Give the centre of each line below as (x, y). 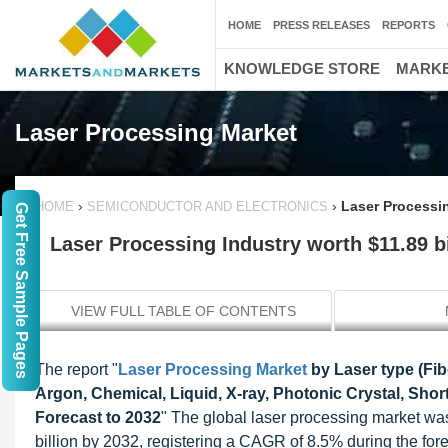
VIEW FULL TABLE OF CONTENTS (183, 311)
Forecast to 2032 (98, 417)
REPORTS (408, 25)
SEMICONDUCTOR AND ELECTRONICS (207, 206)
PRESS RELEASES (321, 25)
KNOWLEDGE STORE (302, 68)
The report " (76, 369)
